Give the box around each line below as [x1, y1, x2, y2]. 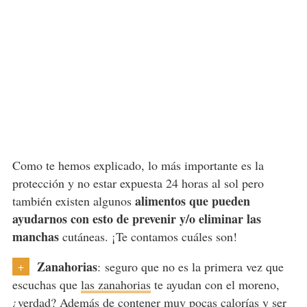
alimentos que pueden [134, 192, 250, 210]
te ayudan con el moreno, [150, 276, 280, 293]
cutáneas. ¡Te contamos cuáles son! [58, 228, 237, 245]
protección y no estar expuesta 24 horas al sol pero [12, 175, 264, 192]
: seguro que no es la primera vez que [97, 258, 284, 275]
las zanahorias [80, 276, 151, 293]
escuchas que [12, 276, 81, 293]
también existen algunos [12, 193, 135, 210]
